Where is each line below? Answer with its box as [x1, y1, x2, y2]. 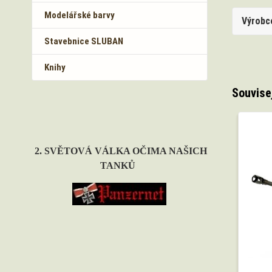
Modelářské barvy [44, 10, 115, 21]
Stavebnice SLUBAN [44, 36, 123, 47]
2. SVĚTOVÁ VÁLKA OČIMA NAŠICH [35, 146, 207, 156]
